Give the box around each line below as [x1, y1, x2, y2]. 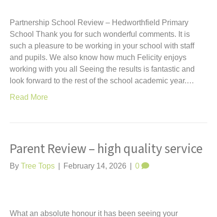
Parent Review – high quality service [10, 139, 202, 158]
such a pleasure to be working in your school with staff [10, 42, 194, 50]
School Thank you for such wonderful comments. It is [10, 30, 190, 38]
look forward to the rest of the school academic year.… [10, 77, 194, 85]
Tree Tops [21, 162, 55, 170]
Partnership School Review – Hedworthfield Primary [10, 18, 188, 27]
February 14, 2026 [63, 162, 126, 170]
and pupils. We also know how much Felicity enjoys [10, 53, 186, 62]
